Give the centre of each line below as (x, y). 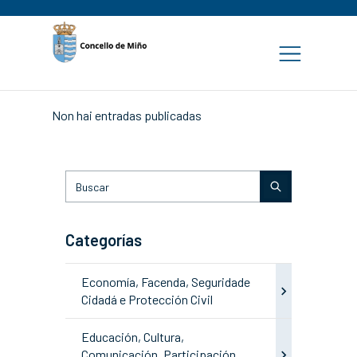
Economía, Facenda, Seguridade (166, 282)
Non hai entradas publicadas (127, 115)
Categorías (104, 240)
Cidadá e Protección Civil (147, 299)
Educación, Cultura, (133, 337)
